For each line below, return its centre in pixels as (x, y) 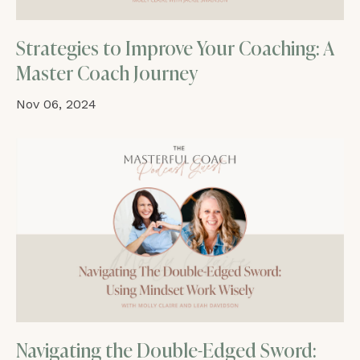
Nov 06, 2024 (56, 104)
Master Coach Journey (107, 73)
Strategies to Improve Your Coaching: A (175, 48)
